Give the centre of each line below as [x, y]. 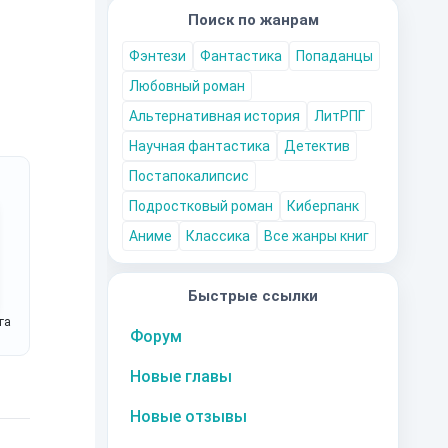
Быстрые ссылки [253, 296]
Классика [218, 236]
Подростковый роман [201, 206]
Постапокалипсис [189, 176]
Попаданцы [334, 56]
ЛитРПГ [339, 116]
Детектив [317, 146]
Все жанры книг [316, 236]
